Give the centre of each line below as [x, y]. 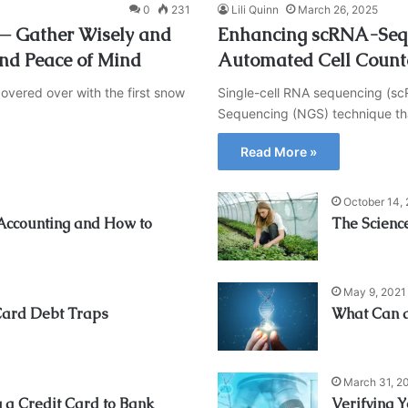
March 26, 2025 [338, 10]
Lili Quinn [255, 10]
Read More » [279, 152]
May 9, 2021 [375, 292]
